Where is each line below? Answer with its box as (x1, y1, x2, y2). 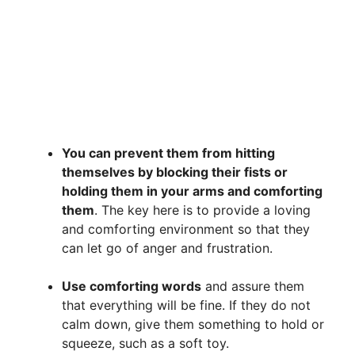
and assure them (201, 278, 304, 295)
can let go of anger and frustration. (62, 240, 273, 257)
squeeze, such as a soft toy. (62, 335, 229, 352)
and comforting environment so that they (62, 221, 310, 238)
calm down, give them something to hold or (62, 316, 324, 333)
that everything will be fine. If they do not (62, 297, 311, 314)
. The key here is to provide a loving (94, 202, 311, 219)
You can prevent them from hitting (62, 145, 275, 162)
